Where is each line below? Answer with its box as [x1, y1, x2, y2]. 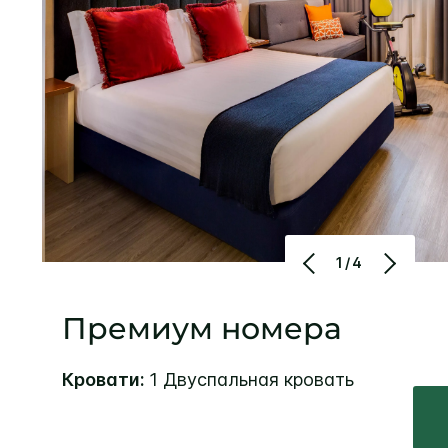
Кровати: [62, 368, 149, 390]
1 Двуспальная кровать [149, 368, 354, 390]
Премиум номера [62, 309, 342, 347]
